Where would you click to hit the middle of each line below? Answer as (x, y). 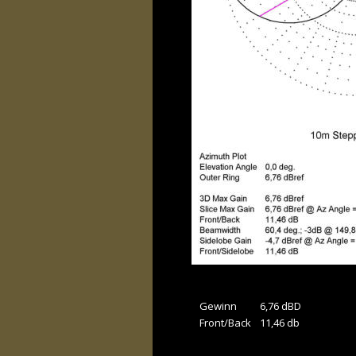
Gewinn (219, 306)
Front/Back (225, 323)
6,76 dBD (280, 306)
